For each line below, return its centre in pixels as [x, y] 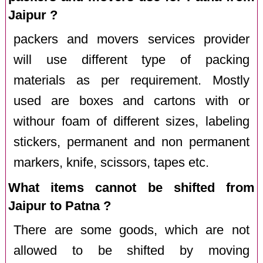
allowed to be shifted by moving [131, 250]
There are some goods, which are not [131, 230]
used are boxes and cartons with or [131, 101]
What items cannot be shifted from [131, 187]
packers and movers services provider [131, 39]
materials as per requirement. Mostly [131, 80]
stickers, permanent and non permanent [131, 142]
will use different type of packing [131, 60]
